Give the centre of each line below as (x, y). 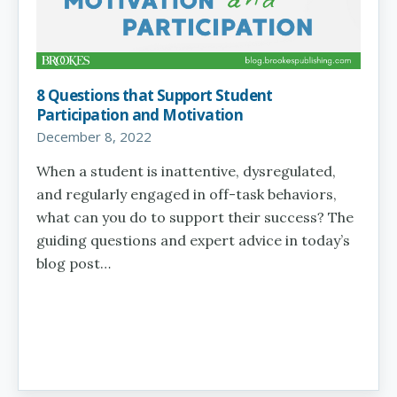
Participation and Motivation (140, 114)
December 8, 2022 (94, 136)
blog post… (74, 263)
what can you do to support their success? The (195, 217)
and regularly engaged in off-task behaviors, (187, 194)
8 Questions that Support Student (155, 95)
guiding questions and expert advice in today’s (193, 240)
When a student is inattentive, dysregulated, (186, 171)
